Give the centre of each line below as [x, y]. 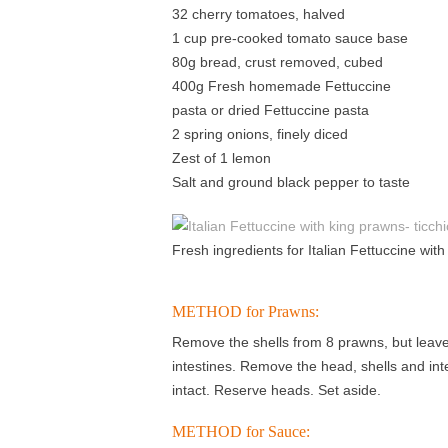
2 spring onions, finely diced [260, 134]
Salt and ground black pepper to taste [291, 182]
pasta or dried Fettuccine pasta [270, 110]
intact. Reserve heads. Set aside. [276, 390]
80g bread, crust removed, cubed [277, 62]
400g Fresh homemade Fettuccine [281, 86]
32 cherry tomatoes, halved [258, 14]
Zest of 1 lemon [221, 158]
